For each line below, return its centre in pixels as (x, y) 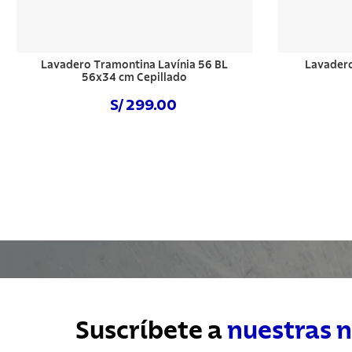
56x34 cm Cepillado (134, 78)
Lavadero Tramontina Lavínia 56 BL (134, 65)
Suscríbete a (151, 331)
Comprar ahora (134, 143)
